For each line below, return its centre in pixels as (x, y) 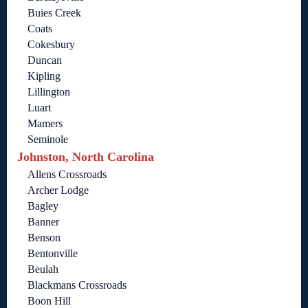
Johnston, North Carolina (86, 157)
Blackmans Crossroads (77, 285)
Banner (43, 222)
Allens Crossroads (67, 175)
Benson (44, 238)
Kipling (44, 76)
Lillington (49, 92)
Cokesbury (51, 45)
